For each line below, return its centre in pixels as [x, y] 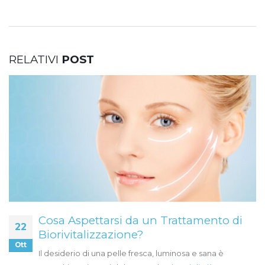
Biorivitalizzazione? [91, 235]
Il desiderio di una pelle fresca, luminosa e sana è [131, 253]
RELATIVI [35, 59]
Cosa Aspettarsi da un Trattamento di [140, 221]
